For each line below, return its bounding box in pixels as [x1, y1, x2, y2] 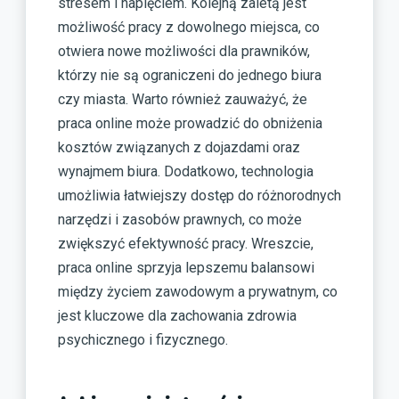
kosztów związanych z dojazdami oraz [58, 139, 300, 157]
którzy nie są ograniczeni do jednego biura [58, 67, 322, 85]
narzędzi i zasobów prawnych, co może [58, 211, 302, 229]
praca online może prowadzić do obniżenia [58, 115, 322, 133]
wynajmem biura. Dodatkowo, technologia [58, 163, 313, 181]
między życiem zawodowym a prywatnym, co [58, 283, 338, 301]
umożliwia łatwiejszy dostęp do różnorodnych [58, 187, 341, 205]
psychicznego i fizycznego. [58, 331, 228, 349]
